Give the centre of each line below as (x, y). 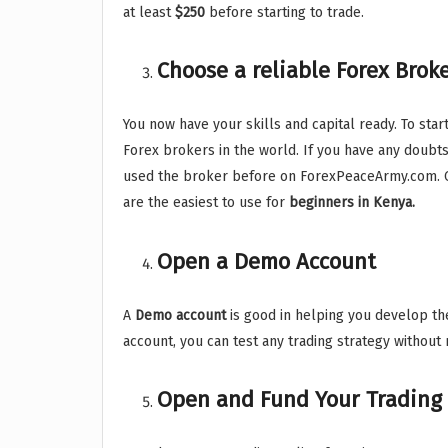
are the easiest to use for (206, 203)
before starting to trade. (286, 12)
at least (149, 12)
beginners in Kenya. (352, 203)
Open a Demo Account (267, 261)
